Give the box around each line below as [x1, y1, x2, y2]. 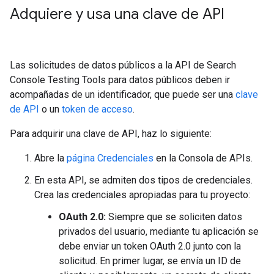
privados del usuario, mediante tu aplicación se [59, 226, 259, 237]
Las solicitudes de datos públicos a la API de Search [10, 59, 236, 71]
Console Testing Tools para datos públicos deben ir [10, 74, 230, 86]
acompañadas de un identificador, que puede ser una [10, 89, 235, 100]
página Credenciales [67, 152, 154, 164]
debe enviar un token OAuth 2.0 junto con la [59, 240, 241, 252]
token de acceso [62, 103, 133, 115]
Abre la [34, 152, 67, 164]
